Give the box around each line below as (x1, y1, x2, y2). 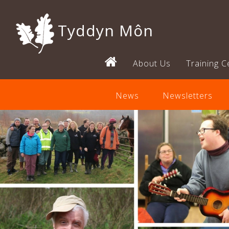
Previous (71, 110, 118, 124)
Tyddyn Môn (58, 19, 153, 41)
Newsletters (162, 90, 213, 101)
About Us (133, 58, 171, 69)
